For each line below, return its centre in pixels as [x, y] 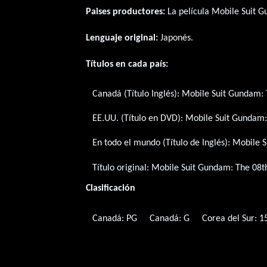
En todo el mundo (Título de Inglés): [162, 143]
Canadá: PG [114, 218]
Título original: [122, 168]
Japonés [176, 38]
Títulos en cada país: [127, 64]
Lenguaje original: [122, 38]
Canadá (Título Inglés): [137, 94]
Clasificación [111, 189]
